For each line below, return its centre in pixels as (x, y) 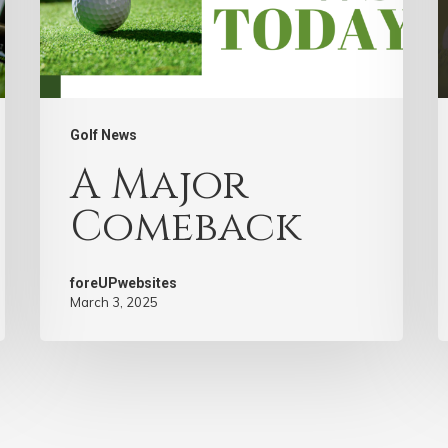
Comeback (186, 228)
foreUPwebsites (124, 283)
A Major (159, 186)
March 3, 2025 (114, 302)
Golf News (104, 135)
